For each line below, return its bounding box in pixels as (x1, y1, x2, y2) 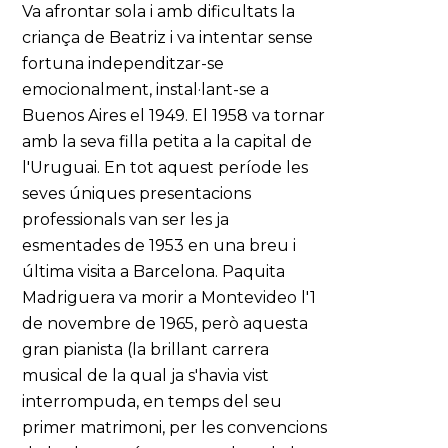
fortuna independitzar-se (22, 54, 225, 73)
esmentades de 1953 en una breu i (22, 236, 297, 255)
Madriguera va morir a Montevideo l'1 (22, 288, 317, 307)
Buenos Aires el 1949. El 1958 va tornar (22, 106, 326, 125)
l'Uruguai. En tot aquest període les (22, 158, 309, 177)
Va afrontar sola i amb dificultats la (22, 2, 296, 21)
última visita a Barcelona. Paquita (22, 262, 286, 281)
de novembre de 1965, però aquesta (22, 314, 309, 333)
